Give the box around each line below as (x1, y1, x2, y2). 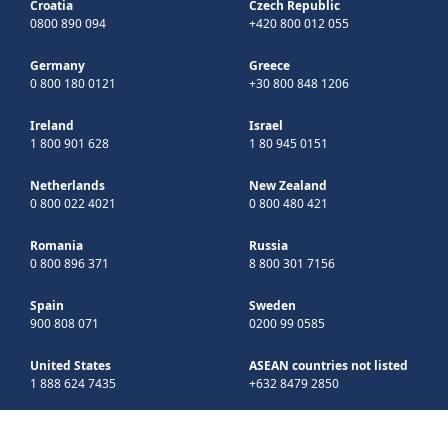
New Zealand (249, 176, 327, 194)
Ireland (30, 116, 74, 134)
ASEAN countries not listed (249, 356, 408, 374)
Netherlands (30, 176, 105, 194)
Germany (30, 56, 85, 74)
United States (30, 356, 111, 374)
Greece (249, 56, 290, 74)
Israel (249, 116, 283, 134)
